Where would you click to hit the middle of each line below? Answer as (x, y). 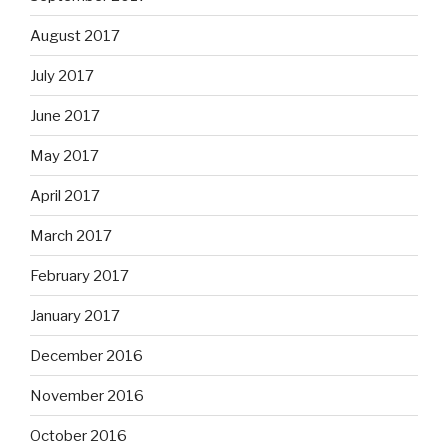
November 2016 (87, 395)
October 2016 (78, 435)
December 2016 (86, 355)
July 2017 (62, 75)
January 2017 (75, 315)
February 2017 (79, 275)
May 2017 (64, 155)
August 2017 (75, 35)
